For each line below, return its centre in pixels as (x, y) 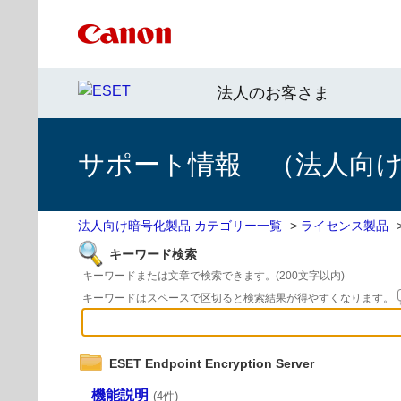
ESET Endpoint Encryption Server (212, 363)
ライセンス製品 (345, 226)
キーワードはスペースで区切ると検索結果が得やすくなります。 (239, 298)
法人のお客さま (273, 93)
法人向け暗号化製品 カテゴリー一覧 (180, 226)
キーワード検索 (153, 254)
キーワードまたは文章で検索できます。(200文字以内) (213, 276)
